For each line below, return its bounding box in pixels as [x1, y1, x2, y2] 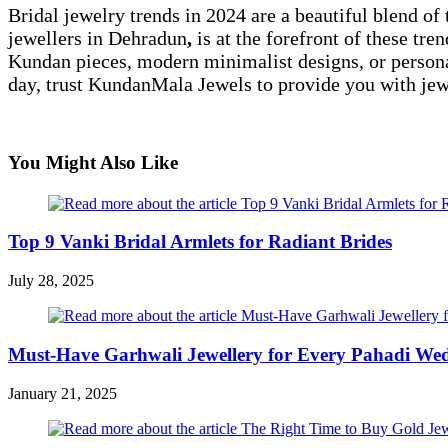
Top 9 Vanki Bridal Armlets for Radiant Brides [8, 231, 392, 253]
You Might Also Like [8, 152, 178, 174]
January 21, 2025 [8, 384, 117, 402]
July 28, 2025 [8, 271, 94, 289]
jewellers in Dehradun [8, 26, 187, 49]
